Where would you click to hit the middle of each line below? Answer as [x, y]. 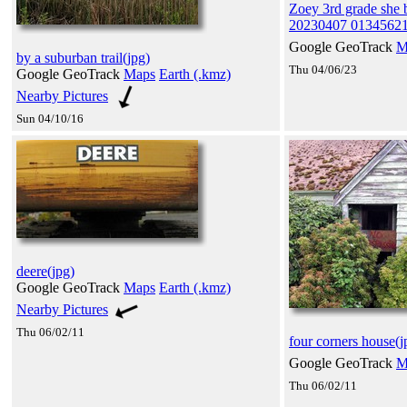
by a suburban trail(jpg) [83, 57]
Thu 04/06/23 [323, 69]
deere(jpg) [45, 271]
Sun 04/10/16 [50, 118]
